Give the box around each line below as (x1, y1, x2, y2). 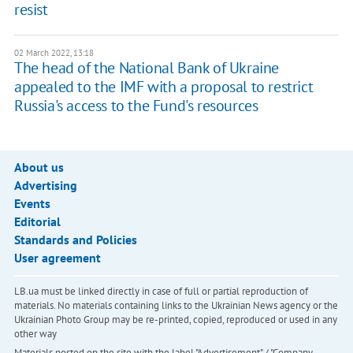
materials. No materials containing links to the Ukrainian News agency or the (13, 299, 338, 313)
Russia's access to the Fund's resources (13, 95, 258, 117)
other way (13, 327, 57, 341)
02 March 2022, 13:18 (13, 47, 94, 59)
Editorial (13, 214, 61, 230)
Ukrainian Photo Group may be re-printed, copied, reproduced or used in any (13, 313, 337, 327)
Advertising (13, 177, 77, 194)
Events (13, 195, 50, 212)
